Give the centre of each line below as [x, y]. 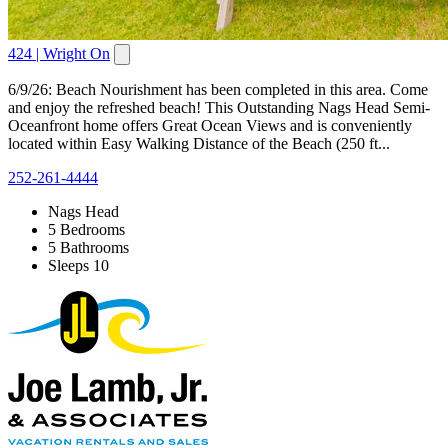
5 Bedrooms [86, 229]
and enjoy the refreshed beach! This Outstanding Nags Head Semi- [219, 107]
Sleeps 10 [78, 265]
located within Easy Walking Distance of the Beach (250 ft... [199, 143]
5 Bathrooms [88, 247]
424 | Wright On [59, 53]
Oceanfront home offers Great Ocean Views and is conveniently [210, 125]
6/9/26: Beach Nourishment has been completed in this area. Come [218, 89]
